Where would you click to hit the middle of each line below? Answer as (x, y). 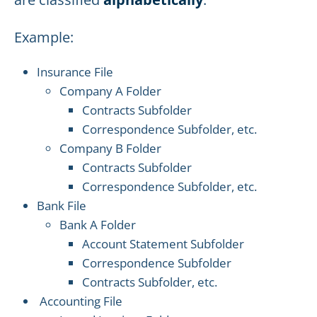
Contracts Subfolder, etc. (150, 282)
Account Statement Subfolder (163, 244)
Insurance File (76, 72)
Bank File (63, 206)
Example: (44, 37)
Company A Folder (112, 91)
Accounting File (81, 301)
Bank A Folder (99, 225)
